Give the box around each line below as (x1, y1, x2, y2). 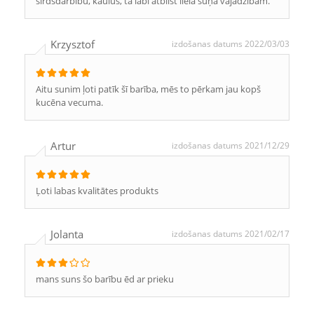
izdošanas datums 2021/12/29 (172, 139, 289, 151)
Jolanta (50, 227, 83, 241)
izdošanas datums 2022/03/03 (172, 38, 289, 50)
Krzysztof (50, 37, 95, 51)
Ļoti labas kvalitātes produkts (36, 184, 158, 197)
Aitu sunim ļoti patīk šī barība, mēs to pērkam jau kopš (36, 83, 261, 95)
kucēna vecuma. (36, 96, 103, 109)
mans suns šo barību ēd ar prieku (36, 273, 174, 285)
